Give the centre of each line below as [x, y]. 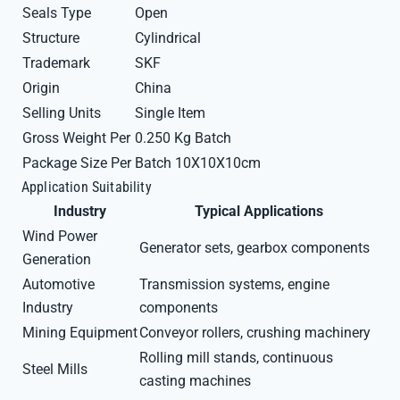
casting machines [195, 381]
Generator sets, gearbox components [254, 248]
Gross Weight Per [76, 138]
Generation [57, 259]
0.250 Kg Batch [183, 138]
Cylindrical [168, 38]
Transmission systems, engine [234, 284]
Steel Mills [55, 369]
